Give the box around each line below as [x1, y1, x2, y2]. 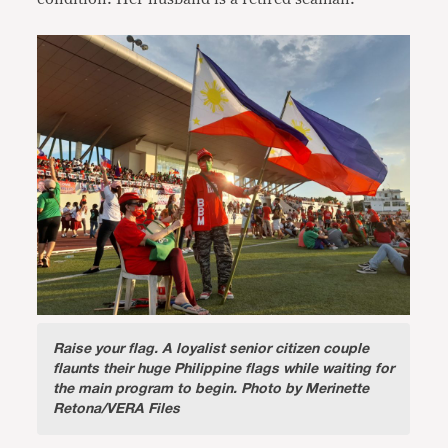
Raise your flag [53, 337, 155, 360]
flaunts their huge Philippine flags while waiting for [53, 357, 395, 380]
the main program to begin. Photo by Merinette [53, 377, 370, 400]
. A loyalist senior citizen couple [154, 337, 370, 360]
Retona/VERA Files [53, 397, 181, 420]
